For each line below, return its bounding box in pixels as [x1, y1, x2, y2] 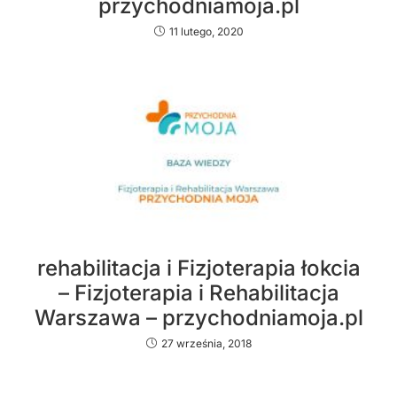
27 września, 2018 [160, 337, 252, 351]
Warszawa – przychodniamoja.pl [34, 305, 363, 331]
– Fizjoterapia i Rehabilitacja [58, 280, 339, 307]
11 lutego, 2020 [168, 24, 244, 38]
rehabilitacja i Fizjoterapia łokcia [36, 255, 361, 282]
